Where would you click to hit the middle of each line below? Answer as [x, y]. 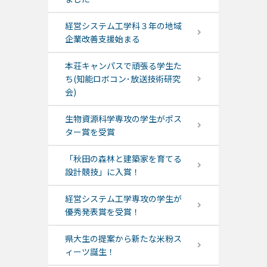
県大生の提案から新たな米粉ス [123, 239]
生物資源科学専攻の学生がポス [123, 119]
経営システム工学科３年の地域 [123, 26]
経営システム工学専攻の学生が [123, 199]
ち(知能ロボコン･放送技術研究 [122, 79]
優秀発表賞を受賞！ [102, 212]
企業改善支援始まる [102, 39]
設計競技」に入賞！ [102, 172]
